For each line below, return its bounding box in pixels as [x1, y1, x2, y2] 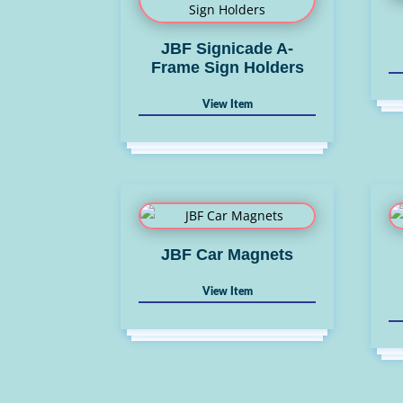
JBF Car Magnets [161, 245, 294, 264]
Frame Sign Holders [150, 58, 304, 76]
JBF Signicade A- [161, 39, 294, 58]
